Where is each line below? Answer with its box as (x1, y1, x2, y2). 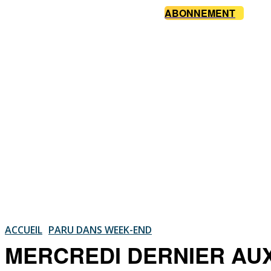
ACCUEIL (5, 223, 42, 237)
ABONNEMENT (165, 6, 235, 21)
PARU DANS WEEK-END (48, 223, 152, 237)
